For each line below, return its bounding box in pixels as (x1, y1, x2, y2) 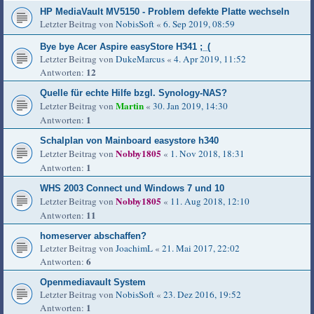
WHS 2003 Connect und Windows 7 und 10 (40, 183, 224, 194)
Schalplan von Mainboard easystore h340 (40, 135, 219, 146)
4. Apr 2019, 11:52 (174, 53, 246, 66)
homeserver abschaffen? (40, 231, 146, 242)
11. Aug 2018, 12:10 (170, 195, 250, 208)
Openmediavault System (40, 277, 146, 288)
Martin (116, 99, 144, 114)
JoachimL (116, 242, 153, 255)
